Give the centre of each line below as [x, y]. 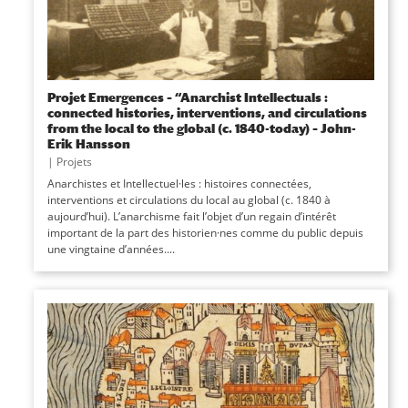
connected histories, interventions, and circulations [207, 112]
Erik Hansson [88, 143]
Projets [74, 162]
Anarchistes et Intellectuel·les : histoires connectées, [179, 184]
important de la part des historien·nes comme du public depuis [205, 233]
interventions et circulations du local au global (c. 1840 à [189, 200]
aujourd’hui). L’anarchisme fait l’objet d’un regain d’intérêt [191, 216]
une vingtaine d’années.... [111, 249]
